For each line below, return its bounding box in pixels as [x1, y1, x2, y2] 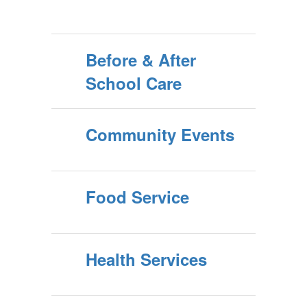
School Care [86, 71, 182, 95]
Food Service [86, 185, 189, 208]
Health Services [86, 247, 207, 271]
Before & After [86, 48, 196, 71]
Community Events [86, 123, 234, 146]
